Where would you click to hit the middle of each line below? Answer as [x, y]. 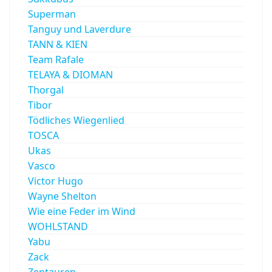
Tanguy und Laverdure [80, 29]
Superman [52, 14]
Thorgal [46, 90]
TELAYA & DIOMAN [70, 74]
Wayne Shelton [62, 196]
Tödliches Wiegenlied [76, 120]
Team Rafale [56, 59]
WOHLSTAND [58, 226]
